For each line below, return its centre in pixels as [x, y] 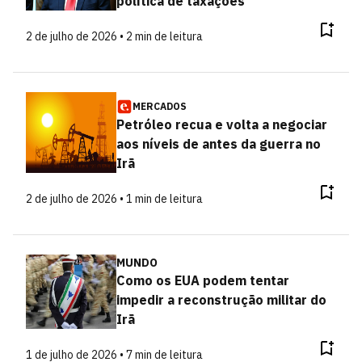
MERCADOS [159, 106]
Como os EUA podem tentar [202, 280]
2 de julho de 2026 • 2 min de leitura [114, 36]
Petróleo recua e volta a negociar [221, 124]
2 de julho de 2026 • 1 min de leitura [114, 199]
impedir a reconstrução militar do [221, 300]
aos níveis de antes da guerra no [218, 144]
